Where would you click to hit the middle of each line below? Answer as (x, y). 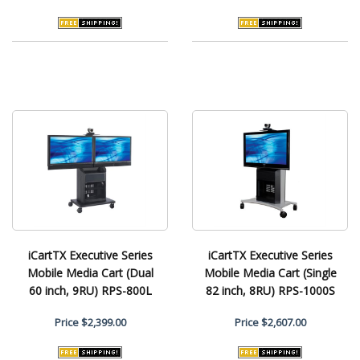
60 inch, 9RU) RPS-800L (90, 290)
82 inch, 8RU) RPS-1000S (270, 290)
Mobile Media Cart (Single (270, 272)
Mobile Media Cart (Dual (90, 272)
